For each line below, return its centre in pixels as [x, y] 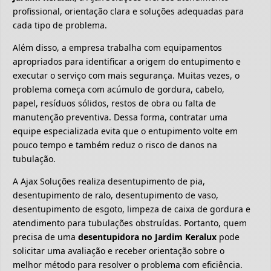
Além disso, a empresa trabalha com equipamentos [117, 48]
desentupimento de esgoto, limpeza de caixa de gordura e [132, 209]
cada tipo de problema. [60, 25]
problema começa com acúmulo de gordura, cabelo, [119, 90]
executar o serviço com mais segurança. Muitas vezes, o [126, 76]
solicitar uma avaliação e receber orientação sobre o [119, 251]
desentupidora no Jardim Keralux [147, 237]
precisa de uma [45, 237]
